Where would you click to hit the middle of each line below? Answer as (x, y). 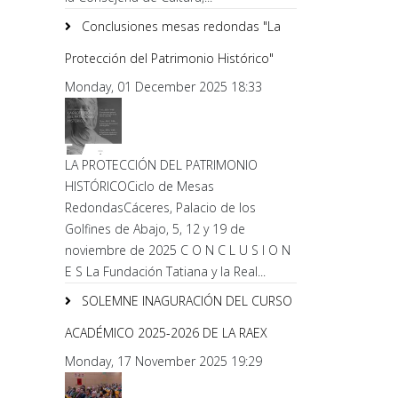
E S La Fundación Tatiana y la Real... (165, 271)
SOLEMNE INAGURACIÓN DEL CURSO (185, 300)
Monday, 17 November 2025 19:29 (163, 361)
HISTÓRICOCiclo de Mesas (139, 186)
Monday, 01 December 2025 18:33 (163, 86)
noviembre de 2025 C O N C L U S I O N (178, 250)
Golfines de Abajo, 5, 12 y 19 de (155, 228)
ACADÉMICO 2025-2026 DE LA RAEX (166, 332)
